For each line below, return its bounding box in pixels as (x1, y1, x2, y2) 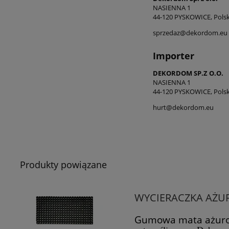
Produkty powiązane (20, 158, 107, 171)
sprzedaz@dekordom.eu (153, 28, 227, 37)
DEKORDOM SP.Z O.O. (153, 68, 223, 78)
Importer (153, 49, 194, 62)
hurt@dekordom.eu (153, 103, 214, 112)
